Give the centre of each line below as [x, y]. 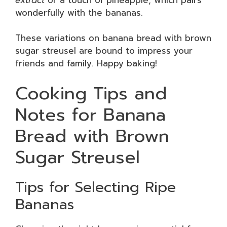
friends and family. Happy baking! [86, 63]
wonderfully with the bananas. [79, 12]
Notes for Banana [90, 115]
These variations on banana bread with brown [113, 38]
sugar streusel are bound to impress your [104, 51]
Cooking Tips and [91, 93]
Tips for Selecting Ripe [96, 187]
